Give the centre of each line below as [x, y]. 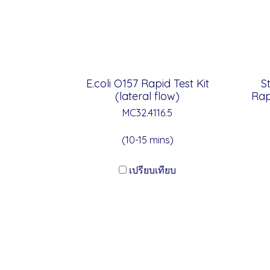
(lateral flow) [147, 96]
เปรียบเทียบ [152, 170]
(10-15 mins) [147, 140]
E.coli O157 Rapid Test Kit [147, 83]
